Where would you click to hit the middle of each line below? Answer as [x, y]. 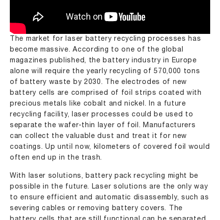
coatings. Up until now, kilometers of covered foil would [110, 147]
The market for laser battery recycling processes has [106, 39]
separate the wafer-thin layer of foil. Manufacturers [103, 125]
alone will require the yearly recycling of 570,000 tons [105, 71]
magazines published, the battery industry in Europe [103, 61]
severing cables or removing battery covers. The [96, 208]
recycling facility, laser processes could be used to [102, 115]
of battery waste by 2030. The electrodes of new [98, 82]
